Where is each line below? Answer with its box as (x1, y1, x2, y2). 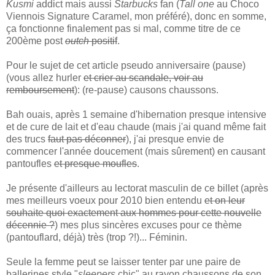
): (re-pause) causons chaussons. (74, 85, 219, 96)
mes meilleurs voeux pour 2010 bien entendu (6, 195, 204, 206)
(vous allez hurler (6, 72, 83, 83)
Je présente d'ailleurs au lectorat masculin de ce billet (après (6, 183, 268, 194)
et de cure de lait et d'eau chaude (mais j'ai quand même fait (6, 122, 266, 133)
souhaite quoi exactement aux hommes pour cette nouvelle (6, 207, 261, 219)
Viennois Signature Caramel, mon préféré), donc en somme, (6, 11, 266, 22)
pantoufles (6, 158, 54, 169)
